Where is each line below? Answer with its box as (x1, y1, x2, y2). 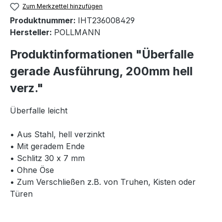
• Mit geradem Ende (10, 141, 85, 152)
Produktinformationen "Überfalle (10, 47, 194, 62)
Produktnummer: (10, 15, 78, 26)
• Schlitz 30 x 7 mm (10, 153, 85, 164)
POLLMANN (54, 27, 101, 38)
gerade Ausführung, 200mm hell (10, 64, 193, 79)
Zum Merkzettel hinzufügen (22, 2, 103, 10)
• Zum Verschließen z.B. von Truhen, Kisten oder (10, 177, 196, 187)
